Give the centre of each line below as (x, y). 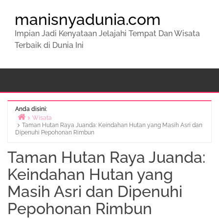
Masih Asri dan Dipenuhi (95, 191)
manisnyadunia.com (88, 19)
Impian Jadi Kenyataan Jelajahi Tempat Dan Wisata (107, 33)
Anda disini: (31, 109)
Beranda (36, 129)
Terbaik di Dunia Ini (49, 45)
